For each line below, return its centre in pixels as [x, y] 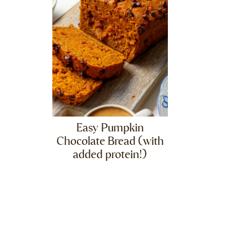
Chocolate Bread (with [110, 142]
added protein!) [110, 155]
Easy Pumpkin [110, 128]
